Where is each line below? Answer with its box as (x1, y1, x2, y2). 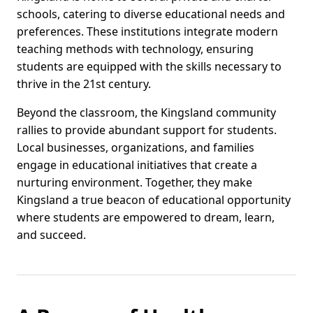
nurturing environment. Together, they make (17, 175, 252, 191)
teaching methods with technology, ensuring (17, 41, 254, 57)
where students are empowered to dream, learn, (17, 210, 275, 226)
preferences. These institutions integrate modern (17, 24, 278, 40)
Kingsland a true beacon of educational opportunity (17, 192, 291, 208)
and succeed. (17, 227, 86, 243)
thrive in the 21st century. (17, 76, 151, 92)
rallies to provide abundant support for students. (17, 122, 277, 138)
